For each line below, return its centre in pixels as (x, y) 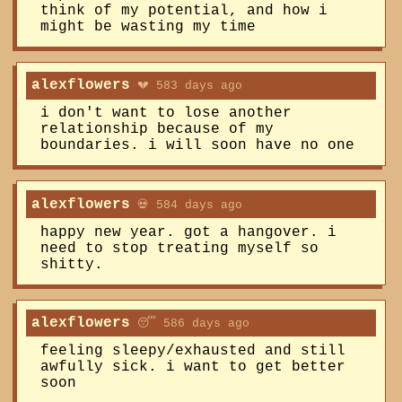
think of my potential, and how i (184, 10)
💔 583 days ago (186, 86)
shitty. (71, 264)
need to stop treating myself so (179, 248)
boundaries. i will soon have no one (197, 146)
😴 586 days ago (189, 324)
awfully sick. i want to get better (192, 367)
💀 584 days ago (186, 205)
